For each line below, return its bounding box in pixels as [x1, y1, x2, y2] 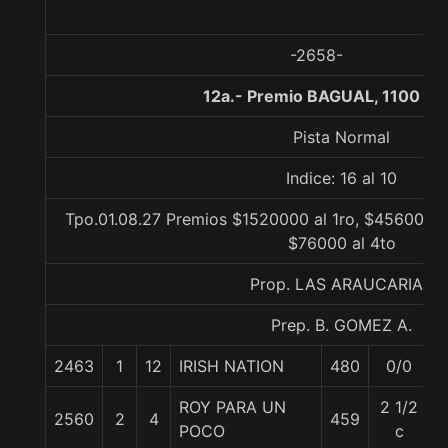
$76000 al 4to [287, 233, 396, 253]
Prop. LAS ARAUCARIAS [250, 274, 433, 294]
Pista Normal [293, 127, 390, 147]
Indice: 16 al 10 [286, 168, 397, 188]
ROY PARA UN [179, 397, 286, 417]
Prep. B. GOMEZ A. [271, 315, 412, 335]
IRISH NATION [179, 356, 284, 376]
